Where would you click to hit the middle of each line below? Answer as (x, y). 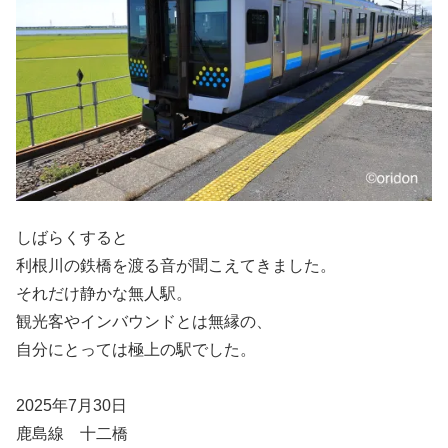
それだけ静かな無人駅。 (104, 293)
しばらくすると (72, 237)
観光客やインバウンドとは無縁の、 (144, 321)
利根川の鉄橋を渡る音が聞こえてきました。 (176, 265)
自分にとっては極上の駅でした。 (136, 349)
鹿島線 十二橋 (72, 433)
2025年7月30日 (71, 405)
